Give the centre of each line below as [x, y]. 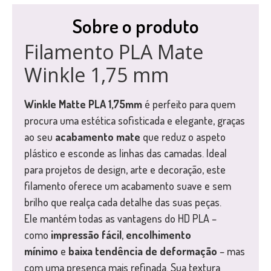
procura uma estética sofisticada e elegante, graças [135, 121]
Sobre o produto [135, 26]
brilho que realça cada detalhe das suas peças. [123, 202]
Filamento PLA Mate [114, 52]
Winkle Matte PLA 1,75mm [83, 104]
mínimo [41, 251]
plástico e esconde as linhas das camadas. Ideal [126, 153]
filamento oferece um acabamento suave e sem [128, 186]
